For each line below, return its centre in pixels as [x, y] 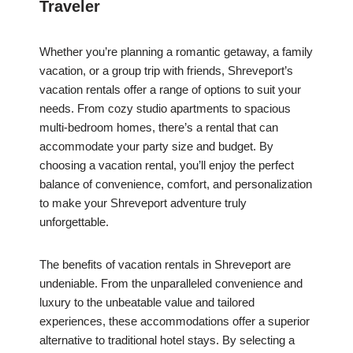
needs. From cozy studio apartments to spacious [165, 109]
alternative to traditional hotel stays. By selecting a [167, 340]
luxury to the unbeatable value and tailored [147, 303]
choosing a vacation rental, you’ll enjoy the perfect [167, 165]
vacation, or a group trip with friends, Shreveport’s [166, 71]
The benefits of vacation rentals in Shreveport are [165, 265]
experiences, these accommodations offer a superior [175, 321]
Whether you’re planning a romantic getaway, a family [176, 52]
